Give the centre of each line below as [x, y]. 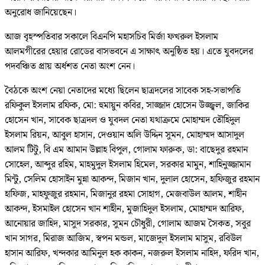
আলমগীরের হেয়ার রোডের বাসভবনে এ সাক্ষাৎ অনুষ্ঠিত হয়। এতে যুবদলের [129, 52]
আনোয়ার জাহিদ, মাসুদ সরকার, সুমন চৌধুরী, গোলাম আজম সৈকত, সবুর [128, 224]
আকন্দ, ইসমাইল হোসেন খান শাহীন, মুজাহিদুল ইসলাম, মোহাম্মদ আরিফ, [125, 209]
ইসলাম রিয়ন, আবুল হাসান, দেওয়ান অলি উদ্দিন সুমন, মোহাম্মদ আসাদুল [125, 135]
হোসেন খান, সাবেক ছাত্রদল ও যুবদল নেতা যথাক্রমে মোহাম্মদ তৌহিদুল [122, 121]
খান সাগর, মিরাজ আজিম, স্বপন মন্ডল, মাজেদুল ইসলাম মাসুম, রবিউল [123, 239]
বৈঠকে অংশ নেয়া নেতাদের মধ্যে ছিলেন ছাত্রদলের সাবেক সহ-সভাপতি [123, 91]
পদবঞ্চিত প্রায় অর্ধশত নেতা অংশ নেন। [70, 67]
